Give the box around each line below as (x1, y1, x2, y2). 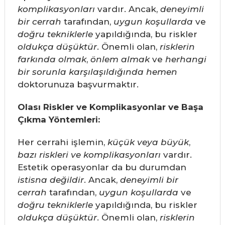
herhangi (165, 54, 206, 65)
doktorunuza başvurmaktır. (17, 79, 139, 90)
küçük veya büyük (107, 137, 189, 148)
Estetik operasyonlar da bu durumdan (17, 162, 186, 173)
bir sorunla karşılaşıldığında (17, 67, 144, 77)
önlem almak (90, 54, 150, 65)
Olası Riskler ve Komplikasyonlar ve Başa (17, 102, 203, 113)
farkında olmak (17, 54, 86, 65)
